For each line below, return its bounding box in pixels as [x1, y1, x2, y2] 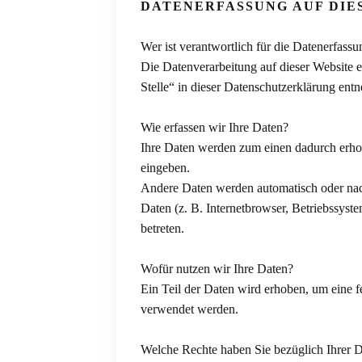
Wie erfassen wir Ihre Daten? [141, 120, 288, 134]
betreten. [141, 221, 187, 235]
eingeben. [141, 160, 193, 175]
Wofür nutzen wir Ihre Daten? [141, 261, 293, 276]
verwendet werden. [141, 301, 242, 316]
